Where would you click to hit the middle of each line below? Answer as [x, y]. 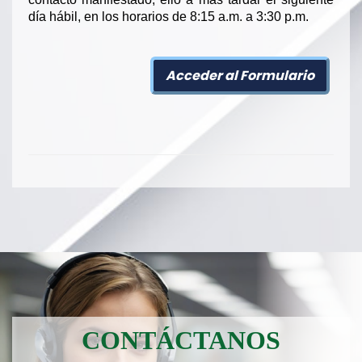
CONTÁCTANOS [181, 341]
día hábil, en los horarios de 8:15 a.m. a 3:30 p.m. [168, 17]
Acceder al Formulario [240, 76]
